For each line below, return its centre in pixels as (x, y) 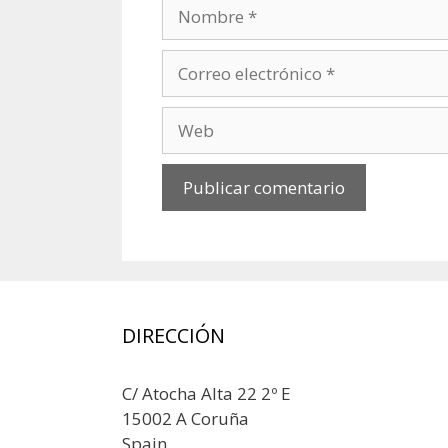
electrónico (204, 87)
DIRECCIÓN (173, 336)
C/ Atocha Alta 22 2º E (206, 394)
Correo (187, 62)
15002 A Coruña (185, 419)
